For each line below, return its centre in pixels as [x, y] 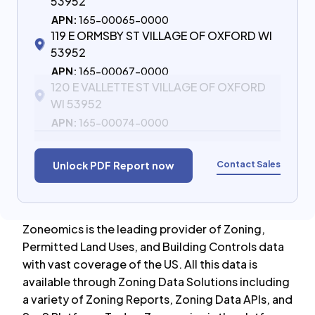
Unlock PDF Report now [114, 165]
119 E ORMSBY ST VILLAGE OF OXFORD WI [161, 36]
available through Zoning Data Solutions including [156, 282]
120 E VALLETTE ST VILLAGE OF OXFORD [158, 87]
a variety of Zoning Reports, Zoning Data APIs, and [157, 299]
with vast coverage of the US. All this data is [140, 264]
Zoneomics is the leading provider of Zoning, [144, 229]
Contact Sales [249, 163]
